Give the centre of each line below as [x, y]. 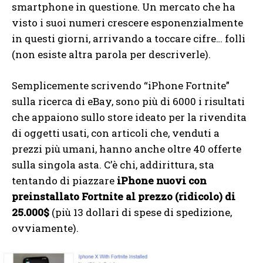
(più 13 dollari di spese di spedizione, [142, 213]
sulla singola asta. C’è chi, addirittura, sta [113, 165]
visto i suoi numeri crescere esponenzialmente [127, 23]
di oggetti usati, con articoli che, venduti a [116, 133]
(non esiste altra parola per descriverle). [111, 55]
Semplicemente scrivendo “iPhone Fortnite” [121, 86]
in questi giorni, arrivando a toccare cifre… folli [129, 39]
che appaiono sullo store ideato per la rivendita [129, 117]
